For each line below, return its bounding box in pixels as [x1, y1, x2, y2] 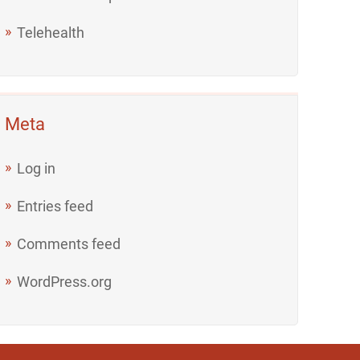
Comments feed [17, 235, 121, 252]
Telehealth [17, 23, 85, 41]
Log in [17, 159, 56, 177]
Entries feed [17, 197, 94, 215]
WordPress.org [17, 272, 112, 290]
